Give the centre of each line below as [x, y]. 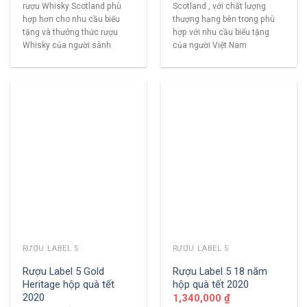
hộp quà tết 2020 [210, 284]
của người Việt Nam [209, 45]
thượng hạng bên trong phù [223, 19]
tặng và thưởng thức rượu [70, 32]
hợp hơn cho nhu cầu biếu [71, 19]
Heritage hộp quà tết [68, 284]
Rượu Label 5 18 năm [220, 271]
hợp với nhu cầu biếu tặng [221, 32]
